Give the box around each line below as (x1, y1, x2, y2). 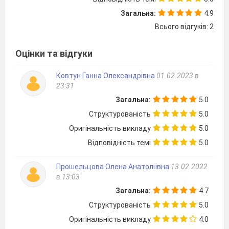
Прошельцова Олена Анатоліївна (56, 162, 169, 171)
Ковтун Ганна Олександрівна (56, 71, 155, 80)
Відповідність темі (88, 138, 151, 147)
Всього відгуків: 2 (155, 22, 214, 31)
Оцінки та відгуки (15, 48, 93, 59)
